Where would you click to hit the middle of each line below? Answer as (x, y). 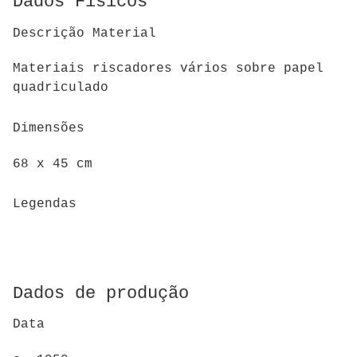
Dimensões (49, 129)
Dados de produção (101, 293)
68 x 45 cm (53, 164)
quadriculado (61, 88)
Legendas (45, 204)
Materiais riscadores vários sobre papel (168, 69)
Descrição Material (84, 33)
